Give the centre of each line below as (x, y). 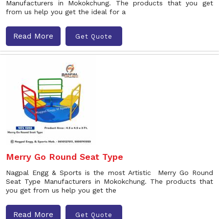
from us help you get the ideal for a (66, 12)
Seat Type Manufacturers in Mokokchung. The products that (109, 181)
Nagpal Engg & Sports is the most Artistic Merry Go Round (109, 173)
